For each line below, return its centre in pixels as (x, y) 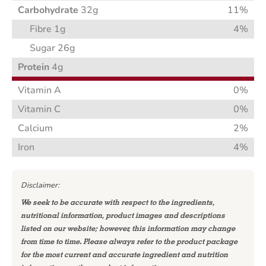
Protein (34, 67)
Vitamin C (39, 110)
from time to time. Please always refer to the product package (129, 242)
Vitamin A (39, 91)
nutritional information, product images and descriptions (123, 216)
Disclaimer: (40, 185)
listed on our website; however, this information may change (128, 229)
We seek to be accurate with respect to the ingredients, (117, 202)
